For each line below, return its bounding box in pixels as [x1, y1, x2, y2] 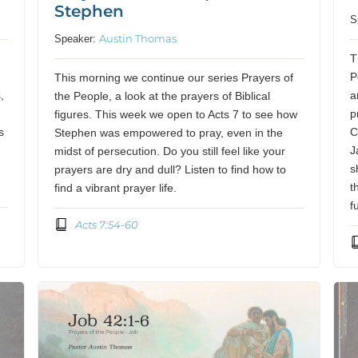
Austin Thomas [99, 32, 177, 46]
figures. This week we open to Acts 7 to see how [54, 109, 298, 121]
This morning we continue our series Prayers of [54, 72, 294, 85]
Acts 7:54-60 [74, 217, 138, 231]
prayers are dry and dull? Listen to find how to [54, 164, 287, 177]
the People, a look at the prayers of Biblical [54, 90, 271, 103]
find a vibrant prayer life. [54, 182, 177, 195]
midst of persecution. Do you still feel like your [54, 145, 286, 158]
